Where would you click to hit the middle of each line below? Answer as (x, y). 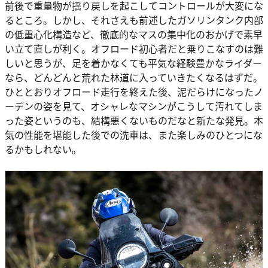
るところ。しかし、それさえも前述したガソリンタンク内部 (134, 20)
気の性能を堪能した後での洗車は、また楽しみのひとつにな (134, 135)
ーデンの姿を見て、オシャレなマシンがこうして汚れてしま (134, 106)
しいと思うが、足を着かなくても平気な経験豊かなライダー (133, 63)
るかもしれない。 (43, 149)
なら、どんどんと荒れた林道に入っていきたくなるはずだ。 (134, 77)
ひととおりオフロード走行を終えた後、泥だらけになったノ (134, 92)
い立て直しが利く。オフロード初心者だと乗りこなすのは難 (134, 49)
